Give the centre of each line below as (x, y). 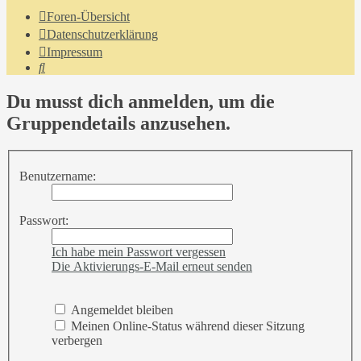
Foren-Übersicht (88, 16)
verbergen (77, 340)
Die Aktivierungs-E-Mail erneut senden (152, 266)
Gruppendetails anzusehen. (118, 123)
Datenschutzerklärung (102, 34)
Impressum (75, 52)
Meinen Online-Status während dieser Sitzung (186, 326)
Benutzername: (58, 176)
